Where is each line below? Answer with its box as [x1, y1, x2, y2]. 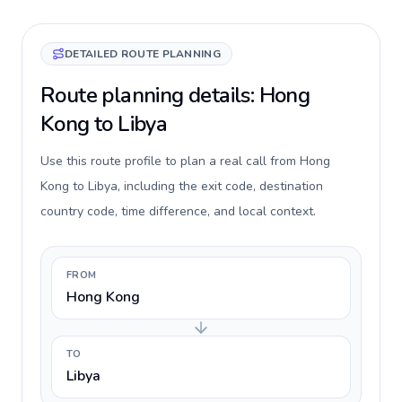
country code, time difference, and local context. [40, 203, 316, 220]
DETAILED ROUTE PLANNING [65, 47, 221, 61]
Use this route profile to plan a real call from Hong [40, 153, 330, 170]
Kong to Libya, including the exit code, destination [40, 178, 323, 195]
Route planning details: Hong [40, 81, 310, 109]
